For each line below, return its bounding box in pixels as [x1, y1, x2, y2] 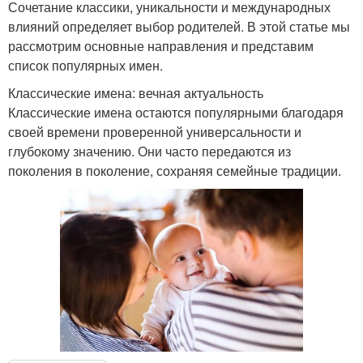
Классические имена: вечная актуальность [8, 83, 263, 103]
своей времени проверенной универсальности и [8, 122, 301, 142]
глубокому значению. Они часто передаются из [8, 142, 291, 161]
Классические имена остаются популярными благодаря [8, 103, 344, 122]
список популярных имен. [8, 56, 163, 75]
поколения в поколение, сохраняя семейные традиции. [8, 161, 341, 181]
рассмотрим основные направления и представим [8, 36, 314, 56]
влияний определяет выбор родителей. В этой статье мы [8, 17, 350, 36]
